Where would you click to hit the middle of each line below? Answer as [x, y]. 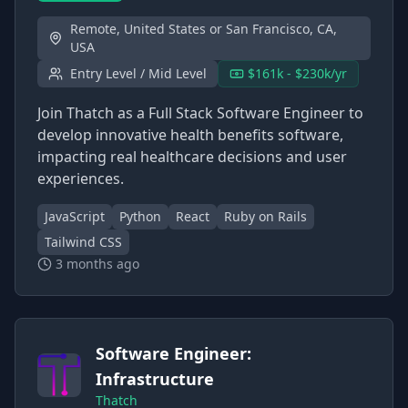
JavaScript [75, 216]
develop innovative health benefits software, [190, 135]
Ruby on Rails [265, 216]
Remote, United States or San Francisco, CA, [203, 29]
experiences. [81, 178]
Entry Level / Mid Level [138, 73]
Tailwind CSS [83, 242]
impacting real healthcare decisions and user [192, 157]
